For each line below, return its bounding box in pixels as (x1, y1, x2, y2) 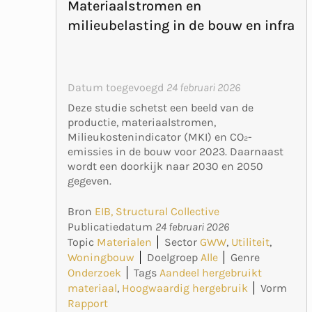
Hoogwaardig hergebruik (122, 281, 248, 295)
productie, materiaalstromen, (68, 116, 216, 130)
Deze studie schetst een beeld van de (68, 101, 253, 115)
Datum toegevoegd (68, 81, 166, 95)
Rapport (68, 297, 108, 311)
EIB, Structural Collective (95, 205, 219, 219)
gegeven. (68, 174, 111, 188)
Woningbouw (68, 251, 134, 265)
